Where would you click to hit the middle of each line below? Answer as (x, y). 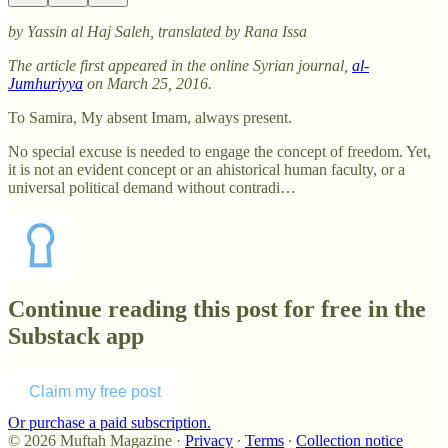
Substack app (76, 336)
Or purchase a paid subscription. (109, 423)
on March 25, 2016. (147, 83)
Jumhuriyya (45, 83)
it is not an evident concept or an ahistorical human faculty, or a (206, 169)
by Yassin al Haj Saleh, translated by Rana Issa (157, 31)
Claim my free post (95, 392)
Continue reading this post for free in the (217, 309)
